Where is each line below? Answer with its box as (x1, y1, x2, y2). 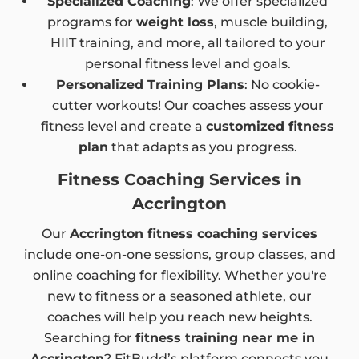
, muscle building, (214, 14, 328, 30)
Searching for (44, 330, 135, 346)
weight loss (136, 14, 214, 30)
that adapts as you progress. (107, 139, 297, 155)
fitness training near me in (135, 330, 315, 346)
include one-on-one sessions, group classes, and (23, 247, 336, 263)
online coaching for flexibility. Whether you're (32, 268, 327, 284)
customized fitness (206, 119, 334, 135)
